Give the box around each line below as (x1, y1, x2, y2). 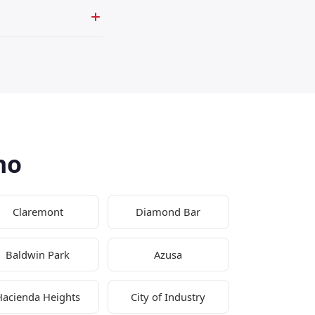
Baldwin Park (6, 247, 70, 262)
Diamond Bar (136, 205, 201, 219)
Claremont (12, 205, 63, 219)
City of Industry (131, 290, 206, 304)
